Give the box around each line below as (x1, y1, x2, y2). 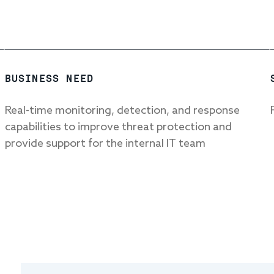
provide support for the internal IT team (4, 137, 206, 150)
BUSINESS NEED (4, 73, 94, 84)
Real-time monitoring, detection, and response (4, 104, 240, 117)
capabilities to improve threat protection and (4, 120, 232, 134)
